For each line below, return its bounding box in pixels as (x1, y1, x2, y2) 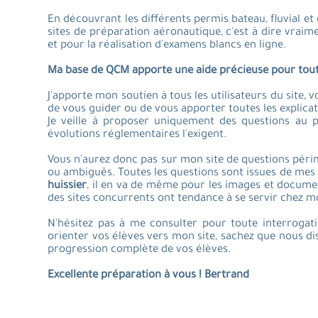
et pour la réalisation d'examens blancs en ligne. (48, 40, 287, 52)
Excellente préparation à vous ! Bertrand (48, 270, 250, 282)
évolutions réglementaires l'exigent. (48, 129, 227, 141)
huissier (48, 180, 87, 192)
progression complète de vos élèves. (48, 244, 231, 256)
